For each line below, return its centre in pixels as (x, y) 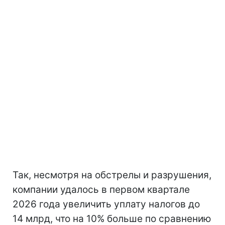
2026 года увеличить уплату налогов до (106, 204)
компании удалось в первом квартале (101, 189)
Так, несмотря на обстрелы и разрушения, (112, 175)
